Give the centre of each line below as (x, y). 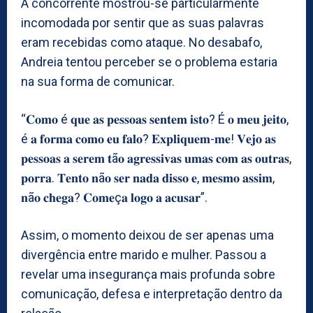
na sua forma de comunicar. (98, 81)
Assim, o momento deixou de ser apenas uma (147, 235)
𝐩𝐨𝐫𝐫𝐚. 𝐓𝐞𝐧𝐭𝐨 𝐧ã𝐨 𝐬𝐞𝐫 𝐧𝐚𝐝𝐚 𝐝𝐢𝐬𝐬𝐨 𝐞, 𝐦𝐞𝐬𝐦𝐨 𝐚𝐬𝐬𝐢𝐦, (148, 177)
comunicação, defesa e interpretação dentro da (152, 293)
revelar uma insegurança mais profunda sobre (148, 274)
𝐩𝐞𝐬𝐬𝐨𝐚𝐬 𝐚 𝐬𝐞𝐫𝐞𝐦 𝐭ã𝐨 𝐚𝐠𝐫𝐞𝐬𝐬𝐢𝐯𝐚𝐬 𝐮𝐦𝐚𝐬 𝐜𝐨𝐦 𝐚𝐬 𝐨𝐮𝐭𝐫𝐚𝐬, (156, 158)
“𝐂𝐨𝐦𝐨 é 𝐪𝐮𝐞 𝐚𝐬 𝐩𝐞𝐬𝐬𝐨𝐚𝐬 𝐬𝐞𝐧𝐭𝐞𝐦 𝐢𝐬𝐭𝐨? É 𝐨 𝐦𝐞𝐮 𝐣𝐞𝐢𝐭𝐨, (155, 119)
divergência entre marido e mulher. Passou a (144, 254)
